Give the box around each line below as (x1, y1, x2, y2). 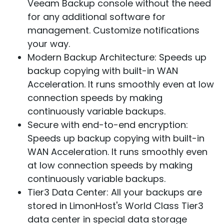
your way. (27, 37, 70, 50)
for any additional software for (27, 10, 165, 23)
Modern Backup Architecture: (27, 51, 159, 63)
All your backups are (111, 186, 202, 198)
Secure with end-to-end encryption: (27, 118, 188, 131)
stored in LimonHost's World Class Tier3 (27, 199, 203, 212)
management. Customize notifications (27, 24, 199, 36)
